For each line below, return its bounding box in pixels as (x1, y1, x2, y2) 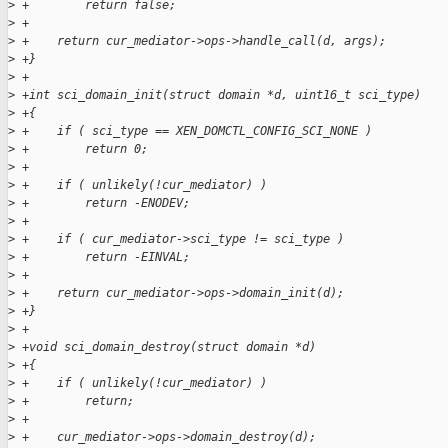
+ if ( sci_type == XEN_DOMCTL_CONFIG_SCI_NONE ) (15, 124, 372, 139)
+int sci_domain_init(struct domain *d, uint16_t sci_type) (15, 88, 421, 103)
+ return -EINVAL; (15, 250, 190, 265)
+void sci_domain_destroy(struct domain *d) (15, 340, 316, 355)
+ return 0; (15, 142, 148, 157)
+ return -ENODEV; (15, 196, 190, 211)
